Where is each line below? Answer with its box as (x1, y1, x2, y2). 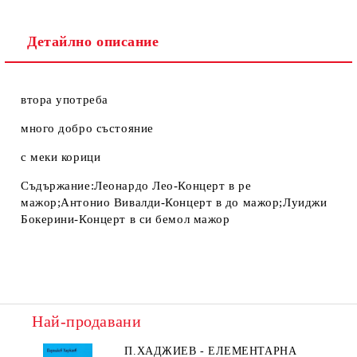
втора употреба (21, 93, 108, 106)
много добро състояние (21, 122, 154, 135)
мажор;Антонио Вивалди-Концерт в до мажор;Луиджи (21, 196, 328, 209)
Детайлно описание (27, 33, 159, 49)
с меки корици (21, 151, 101, 163)
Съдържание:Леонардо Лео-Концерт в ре (21, 179, 252, 192)
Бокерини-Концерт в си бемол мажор (21, 213, 230, 226)
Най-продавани (32, 312, 142, 330)
